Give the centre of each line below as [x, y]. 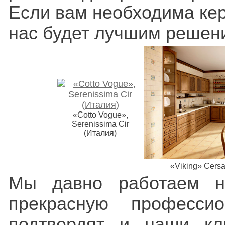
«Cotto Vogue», [100, 115]
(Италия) [100, 133]
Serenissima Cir [100, 124]
